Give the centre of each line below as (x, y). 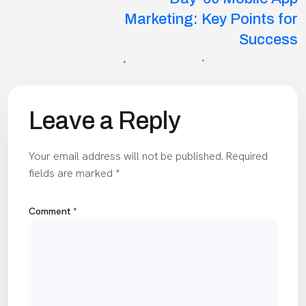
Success (268, 39)
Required (247, 156)
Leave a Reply (105, 121)
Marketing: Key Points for (211, 19)
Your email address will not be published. (126, 156)
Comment (51, 211)
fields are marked (72, 173)
